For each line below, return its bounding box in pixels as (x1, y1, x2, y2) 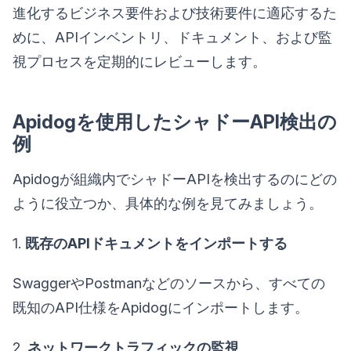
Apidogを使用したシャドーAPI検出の (13, 110, 337, 134)
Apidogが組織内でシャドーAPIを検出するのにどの (13, 171, 337, 188)
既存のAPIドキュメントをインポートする (25, 235, 288, 252)
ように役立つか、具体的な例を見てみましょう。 (13, 195, 323, 212)
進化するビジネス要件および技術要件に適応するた (13, 5, 337, 22)
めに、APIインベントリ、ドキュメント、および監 (13, 29, 332, 46)
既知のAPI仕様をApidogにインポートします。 (13, 299, 309, 317)
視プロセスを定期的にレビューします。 (13, 53, 266, 71)
